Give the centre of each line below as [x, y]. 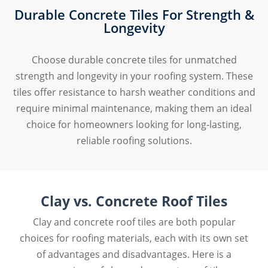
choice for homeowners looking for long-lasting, [134, 125]
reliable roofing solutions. [134, 141]
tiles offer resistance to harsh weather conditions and [134, 92]
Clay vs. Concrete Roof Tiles [134, 201]
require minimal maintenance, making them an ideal [134, 109]
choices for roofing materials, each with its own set [134, 238]
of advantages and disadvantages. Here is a [134, 255]
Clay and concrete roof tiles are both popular [134, 222]
